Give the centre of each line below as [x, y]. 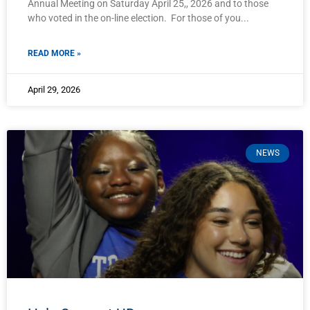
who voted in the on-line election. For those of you [134, 18]
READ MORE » [54, 54]
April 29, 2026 [54, 90]
